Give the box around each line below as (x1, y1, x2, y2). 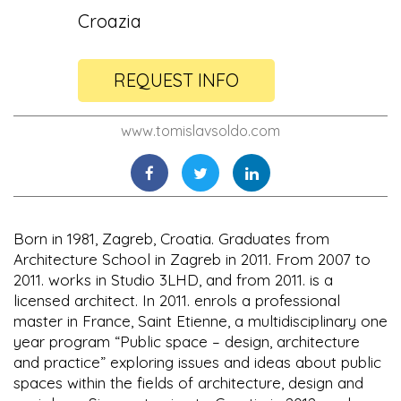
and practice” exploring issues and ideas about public (13, 353, 381, 372)
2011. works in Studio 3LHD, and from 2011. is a (13, 270, 333, 290)
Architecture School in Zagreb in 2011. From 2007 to (13, 250, 371, 269)
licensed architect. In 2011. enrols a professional (13, 291, 340, 311)
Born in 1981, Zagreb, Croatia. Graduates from (13, 229, 329, 249)
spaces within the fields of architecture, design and (13, 373, 363, 393)
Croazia (77, 10, 141, 33)
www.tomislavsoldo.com (121, 122, 280, 141)
